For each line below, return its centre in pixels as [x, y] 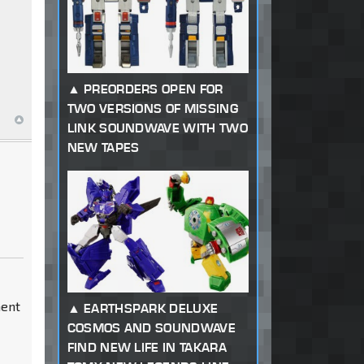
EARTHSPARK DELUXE [151, 309]
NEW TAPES [103, 148]
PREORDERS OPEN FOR [153, 89]
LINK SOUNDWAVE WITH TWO [157, 128]
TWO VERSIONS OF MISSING [152, 109]
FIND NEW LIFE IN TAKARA [147, 348]
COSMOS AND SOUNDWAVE [151, 328]
